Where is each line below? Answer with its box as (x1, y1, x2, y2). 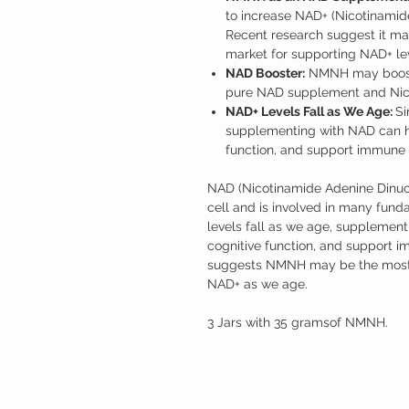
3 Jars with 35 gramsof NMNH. (207, 314, 392, 330)
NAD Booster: (225, 65, 305, 80)
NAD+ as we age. (207, 276, 308, 291)
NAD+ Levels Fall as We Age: (225, 103, 395, 119)
